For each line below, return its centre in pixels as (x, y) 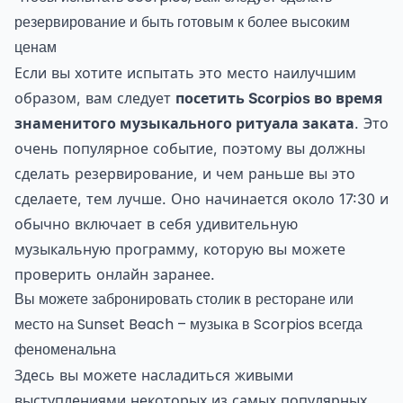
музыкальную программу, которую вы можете (180, 250)
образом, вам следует (95, 99)
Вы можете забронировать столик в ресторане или (184, 300)
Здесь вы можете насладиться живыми (154, 376)
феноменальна (65, 350)
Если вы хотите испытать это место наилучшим (185, 73)
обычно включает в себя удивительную (156, 224)
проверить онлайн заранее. (115, 275)
